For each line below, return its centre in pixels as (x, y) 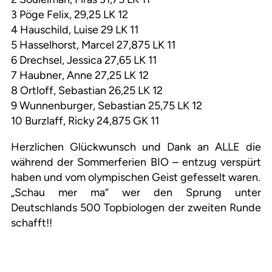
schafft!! (32, 223)
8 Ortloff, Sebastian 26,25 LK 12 (87, 91)
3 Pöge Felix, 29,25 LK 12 (70, 15)
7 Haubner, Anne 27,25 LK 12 (80, 76)
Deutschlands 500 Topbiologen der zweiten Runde (136, 208)
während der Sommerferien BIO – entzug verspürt (136, 162)
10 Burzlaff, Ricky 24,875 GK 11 (85, 121)
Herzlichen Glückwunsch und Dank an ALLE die (136, 147)
